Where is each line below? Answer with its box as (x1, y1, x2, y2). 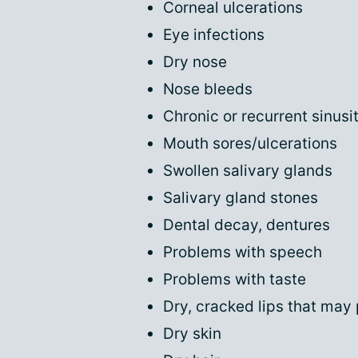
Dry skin (163, 324, 221, 343)
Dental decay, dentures (163, 216, 330, 234)
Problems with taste (163, 270, 306, 288)
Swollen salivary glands (163, 161, 332, 180)
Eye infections (163, 26, 265, 44)
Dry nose (163, 53, 227, 71)
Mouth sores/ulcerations (163, 134, 337, 153)
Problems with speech (163, 243, 322, 261)
